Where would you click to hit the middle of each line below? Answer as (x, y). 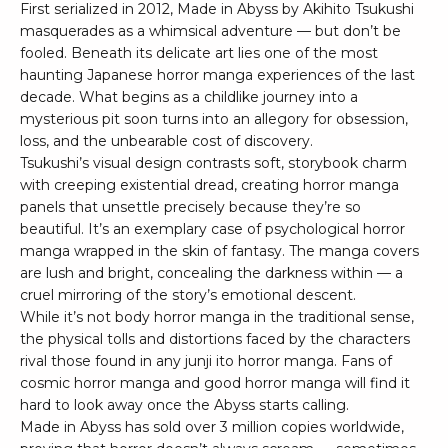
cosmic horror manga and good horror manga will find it (215, 383)
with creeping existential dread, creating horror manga (209, 185)
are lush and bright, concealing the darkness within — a (211, 273)
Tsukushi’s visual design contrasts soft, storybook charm (213, 163)
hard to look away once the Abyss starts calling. (184, 405)
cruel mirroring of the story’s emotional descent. (188, 295)
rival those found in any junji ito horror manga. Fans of (206, 361)
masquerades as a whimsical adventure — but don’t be (210, 31)
